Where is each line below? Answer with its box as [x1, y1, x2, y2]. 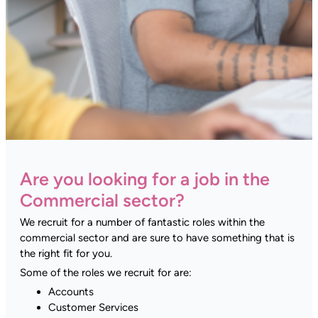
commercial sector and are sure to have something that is [20, 231, 295, 244]
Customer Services [48, 300, 138, 314]
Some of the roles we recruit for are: [20, 265, 192, 279]
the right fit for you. [20, 246, 112, 260]
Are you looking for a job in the [20, 168, 270, 190]
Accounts [48, 285, 94, 298]
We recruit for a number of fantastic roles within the [20, 215, 265, 229]
